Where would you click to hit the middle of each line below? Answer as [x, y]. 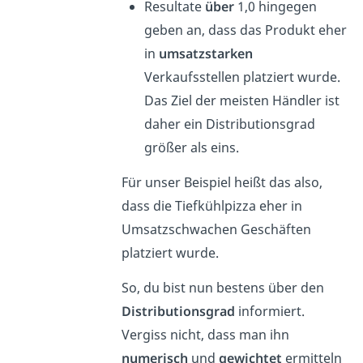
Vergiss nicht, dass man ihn [205, 334]
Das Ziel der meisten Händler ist [241, 100]
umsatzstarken [205, 53]
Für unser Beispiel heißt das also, [222, 182]
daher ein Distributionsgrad [229, 124]
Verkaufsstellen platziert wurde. [242, 77]
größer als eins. [191, 147]
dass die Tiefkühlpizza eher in [211, 205]
